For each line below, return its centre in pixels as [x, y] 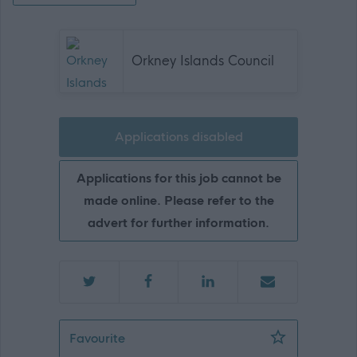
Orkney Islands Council [203, 61]
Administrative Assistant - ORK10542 [236, 338]
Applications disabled [178, 136]
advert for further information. [178, 222]
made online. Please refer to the [178, 200]
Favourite [97, 339]
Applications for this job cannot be [178, 178]
